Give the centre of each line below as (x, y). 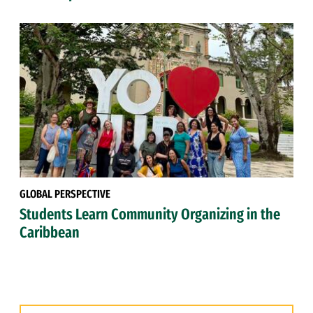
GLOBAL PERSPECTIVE (65, 194)
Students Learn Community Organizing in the (150, 214)
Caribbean (50, 233)
